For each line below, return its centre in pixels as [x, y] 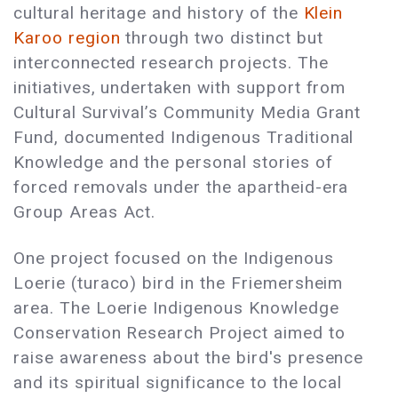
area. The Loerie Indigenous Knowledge [176, 308]
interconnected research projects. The [171, 63]
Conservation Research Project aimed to [179, 333]
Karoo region [67, 38]
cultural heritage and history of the [159, 13]
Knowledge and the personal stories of [173, 163]
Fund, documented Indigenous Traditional [184, 138]
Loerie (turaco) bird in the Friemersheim [179, 283]
